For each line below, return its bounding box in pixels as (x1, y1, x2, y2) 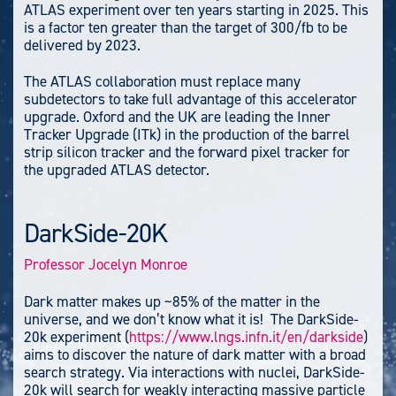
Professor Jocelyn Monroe (24, 255, 187, 275)
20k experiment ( (24, 326, 129, 346)
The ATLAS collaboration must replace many (24, 71, 301, 91)
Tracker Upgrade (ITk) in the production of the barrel (24, 124, 350, 144)
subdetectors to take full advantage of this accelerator (24, 88, 357, 109)
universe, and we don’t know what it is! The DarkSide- (24, 308, 358, 329)
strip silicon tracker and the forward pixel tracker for (24, 141, 350, 162)
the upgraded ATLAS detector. (24, 159, 209, 179)
